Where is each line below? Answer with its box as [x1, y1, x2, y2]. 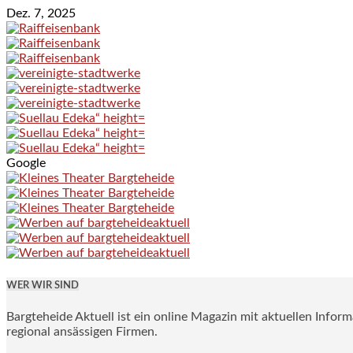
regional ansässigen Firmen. [6, 325, 158, 339]
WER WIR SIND [6, 280, 79, 291]
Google [6, 156, 46, 169]
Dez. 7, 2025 [6, 6, 76, 20]
